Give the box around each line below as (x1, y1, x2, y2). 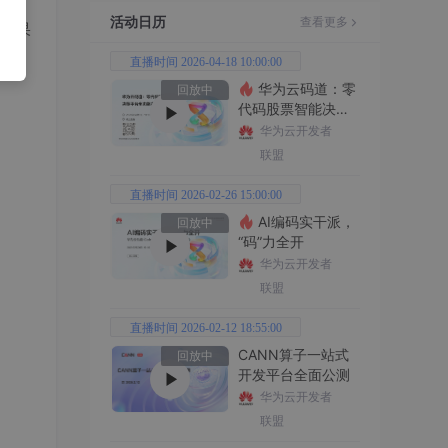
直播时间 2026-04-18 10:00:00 (129, 55, 282, 69)
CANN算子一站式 (238, 346, 349, 363)
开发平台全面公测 (238, 366, 350, 383)
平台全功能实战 (238, 120, 336, 137)
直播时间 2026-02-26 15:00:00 (129, 188, 282, 202)
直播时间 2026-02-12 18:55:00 (129, 321, 282, 335)
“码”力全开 (238, 233, 304, 250)
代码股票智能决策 (238, 100, 350, 117)
